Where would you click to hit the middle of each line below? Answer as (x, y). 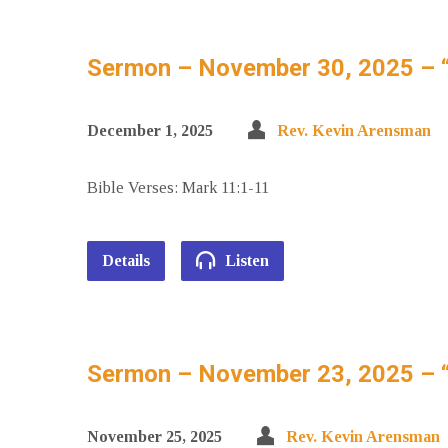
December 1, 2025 (150, 130)
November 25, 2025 (154, 436)
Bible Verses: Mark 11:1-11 (178, 187)
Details (126, 260)
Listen (245, 260)
